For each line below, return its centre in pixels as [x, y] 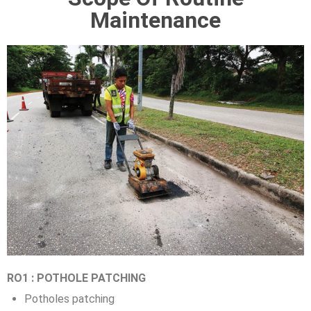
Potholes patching [69, 299]
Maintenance [155, 20]
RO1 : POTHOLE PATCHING [76, 278]
